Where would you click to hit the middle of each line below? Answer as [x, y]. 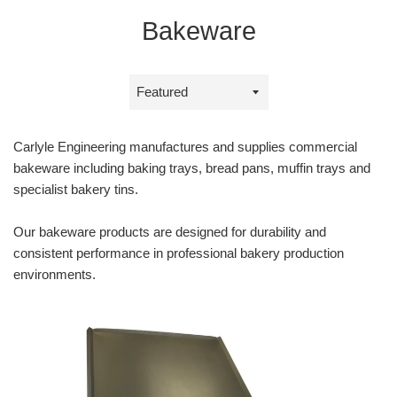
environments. [54, 275]
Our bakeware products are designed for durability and [170, 232]
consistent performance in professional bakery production [179, 253]
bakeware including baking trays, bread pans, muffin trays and [192, 168]
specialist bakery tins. [76, 190]
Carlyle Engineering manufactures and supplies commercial [185, 147]
